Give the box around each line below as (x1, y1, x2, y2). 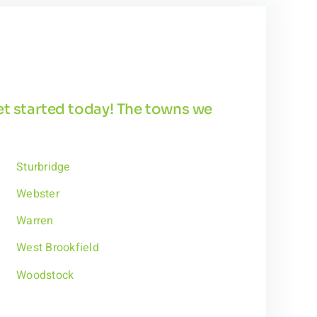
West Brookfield (16, 239, 99, 257)
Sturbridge (16, 158, 71, 175)
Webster (16, 185, 59, 203)
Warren (16, 212, 54, 230)
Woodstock (16, 266, 74, 284)
